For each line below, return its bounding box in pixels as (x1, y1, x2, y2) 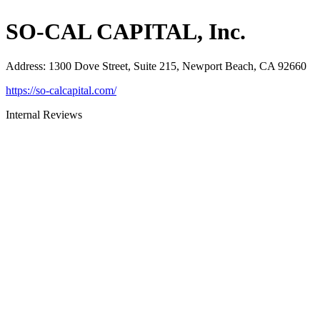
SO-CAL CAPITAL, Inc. (6, 18, 246, 44)
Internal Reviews (6, 109, 82, 121)
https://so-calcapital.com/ (6, 84, 116, 97)
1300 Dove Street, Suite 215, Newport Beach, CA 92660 (49, 60, 306, 73)
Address (6, 60, 43, 73)
